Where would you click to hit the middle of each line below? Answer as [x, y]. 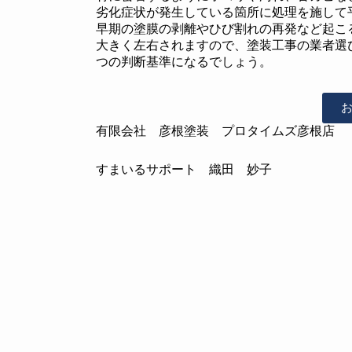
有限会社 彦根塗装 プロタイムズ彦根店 [215, 131]
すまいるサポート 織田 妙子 [184, 170]
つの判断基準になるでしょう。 [184, 62]
